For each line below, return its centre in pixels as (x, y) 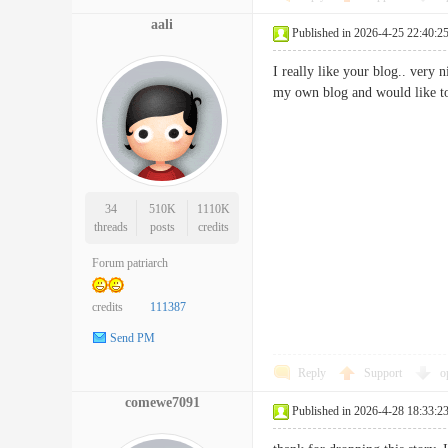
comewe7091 (162, 402)
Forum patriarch (130, 263)
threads (110, 227)
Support (384, 373)
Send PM (132, 338)
